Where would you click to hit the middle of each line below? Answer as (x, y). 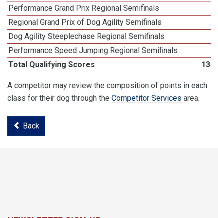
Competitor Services (146, 98)
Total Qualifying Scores (52, 64)
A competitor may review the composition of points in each (107, 85)
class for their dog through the (59, 98)
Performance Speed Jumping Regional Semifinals (93, 50)
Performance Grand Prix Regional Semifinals (84, 8)
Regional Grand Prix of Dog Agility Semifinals (85, 22)
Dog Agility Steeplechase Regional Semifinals (87, 36)
